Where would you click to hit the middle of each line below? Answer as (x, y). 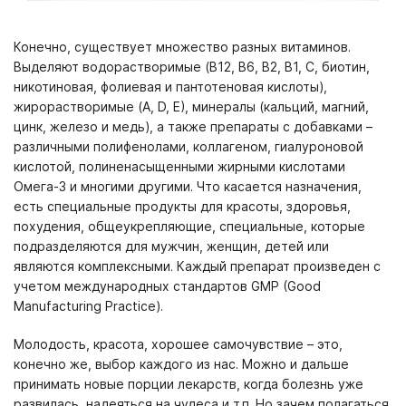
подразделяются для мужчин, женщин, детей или (171, 246)
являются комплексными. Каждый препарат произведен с (197, 266)
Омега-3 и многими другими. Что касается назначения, (188, 186)
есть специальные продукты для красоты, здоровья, (182, 206)
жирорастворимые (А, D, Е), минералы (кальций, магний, (191, 106)
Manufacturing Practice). (92, 306)
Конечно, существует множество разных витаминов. (182, 47)
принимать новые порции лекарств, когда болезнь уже (188, 384)
